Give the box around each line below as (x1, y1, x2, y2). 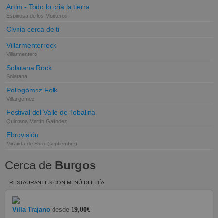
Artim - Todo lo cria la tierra (6, 3, 90, 11)
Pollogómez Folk (6, 86, 57, 94)
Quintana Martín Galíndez (6, 118, 67, 124)
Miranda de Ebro (6, 140, 45, 146)
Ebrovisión (6, 131, 38, 139)
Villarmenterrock (6, 41, 56, 49)
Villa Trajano (12, 205, 50, 213)
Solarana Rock (6, 64, 52, 72)
